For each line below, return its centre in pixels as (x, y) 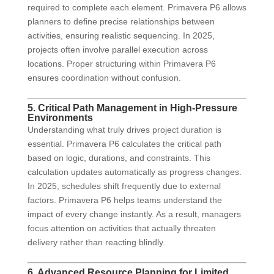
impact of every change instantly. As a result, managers (134, 214)
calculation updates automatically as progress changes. (134, 172)
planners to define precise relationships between (121, 22)
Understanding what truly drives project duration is (124, 130)
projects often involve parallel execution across (117, 50)
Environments (60, 118)
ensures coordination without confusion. (104, 78)
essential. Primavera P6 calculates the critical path (124, 144)
